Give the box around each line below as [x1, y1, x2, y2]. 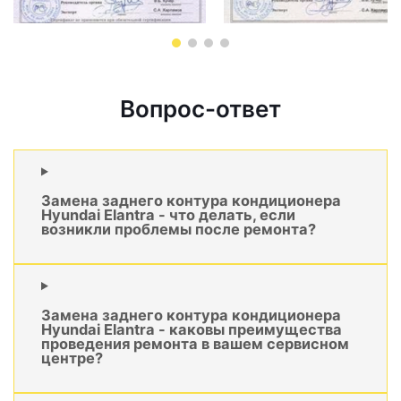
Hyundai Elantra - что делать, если [41, 205, 295, 224]
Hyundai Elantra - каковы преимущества [41, 320, 342, 338]
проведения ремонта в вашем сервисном [41, 334, 349, 353]
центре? [41, 348, 103, 367]
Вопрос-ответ [120, 95, 281, 124]
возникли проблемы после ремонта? [41, 219, 316, 238]
